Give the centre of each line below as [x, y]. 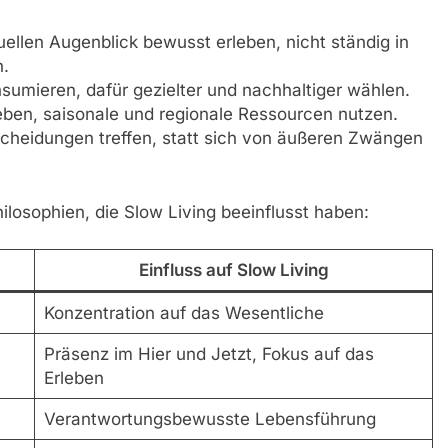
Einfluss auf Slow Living [233, 270]
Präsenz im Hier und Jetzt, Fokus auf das [208, 354]
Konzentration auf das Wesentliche [183, 313]
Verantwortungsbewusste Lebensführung [209, 419]
